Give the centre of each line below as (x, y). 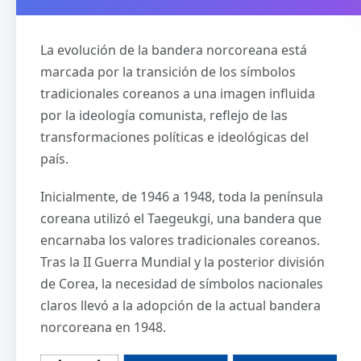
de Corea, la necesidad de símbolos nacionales (182, 283)
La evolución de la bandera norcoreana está (174, 50)
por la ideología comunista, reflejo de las (164, 115)
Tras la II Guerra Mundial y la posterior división (183, 261)
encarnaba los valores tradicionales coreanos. (180, 240)
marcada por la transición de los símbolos (168, 71)
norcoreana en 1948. (103, 327)
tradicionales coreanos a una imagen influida (178, 93)
